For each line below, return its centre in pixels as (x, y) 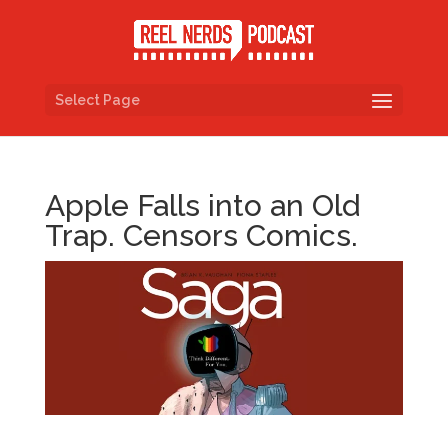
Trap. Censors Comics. (201, 235)
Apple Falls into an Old (202, 205)
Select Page (97, 99)
